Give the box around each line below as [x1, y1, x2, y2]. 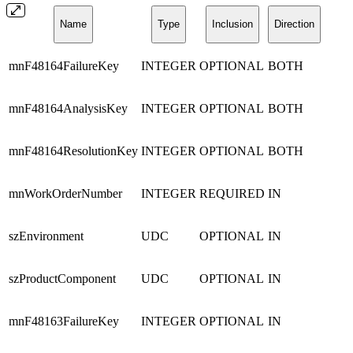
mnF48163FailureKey [9, 314, 119, 329]
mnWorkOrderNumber [9, 187, 122, 201]
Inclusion [211, 18, 253, 31]
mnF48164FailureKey [9, 59, 119, 73]
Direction [274, 18, 314, 31]
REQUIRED [199, 187, 265, 201]
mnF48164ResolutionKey [9, 144, 138, 158]
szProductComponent [9, 272, 116, 286]
